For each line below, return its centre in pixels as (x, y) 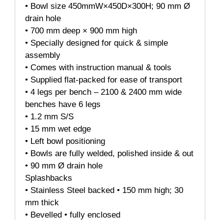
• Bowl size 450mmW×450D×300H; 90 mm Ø (108, 6)
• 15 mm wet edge (58, 129)
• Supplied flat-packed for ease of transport (104, 80)
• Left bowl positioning (65, 141)
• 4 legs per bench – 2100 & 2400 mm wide (103, 92)
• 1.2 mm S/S (49, 117)
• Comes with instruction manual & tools (98, 68)
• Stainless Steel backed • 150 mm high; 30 (104, 191)
